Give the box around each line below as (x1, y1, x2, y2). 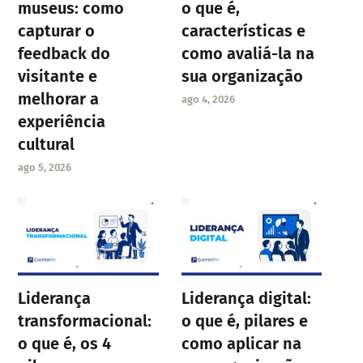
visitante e (18, 66, 98, 86)
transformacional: (18, 310, 152, 331)
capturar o (18, 20, 96, 41)
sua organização (181, 66, 303, 86)
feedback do (18, 43, 111, 63)
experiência (18, 111, 106, 131)
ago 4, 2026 (181, 92, 235, 105)
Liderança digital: (181, 288, 311, 308)
